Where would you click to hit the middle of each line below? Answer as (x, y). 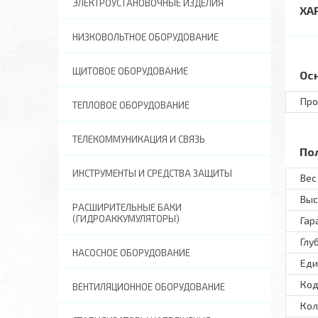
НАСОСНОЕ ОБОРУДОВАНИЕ (131, 253)
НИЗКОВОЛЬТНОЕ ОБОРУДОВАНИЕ (146, 37)
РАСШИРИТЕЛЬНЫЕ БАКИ (127, 207)
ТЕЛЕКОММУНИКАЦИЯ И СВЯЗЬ (139, 139)
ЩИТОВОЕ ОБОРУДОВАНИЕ (130, 71)
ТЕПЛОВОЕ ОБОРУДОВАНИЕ (131, 105)
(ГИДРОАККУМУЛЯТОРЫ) (126, 219)
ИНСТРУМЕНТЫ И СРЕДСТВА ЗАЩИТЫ (152, 173)
